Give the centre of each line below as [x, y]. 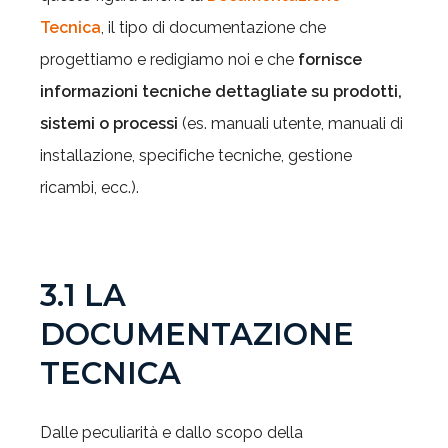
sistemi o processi [111, 123]
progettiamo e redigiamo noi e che [169, 59]
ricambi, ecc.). [89, 187]
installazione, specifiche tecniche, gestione [196, 155]
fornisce [330, 59]
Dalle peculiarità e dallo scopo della [171, 432]
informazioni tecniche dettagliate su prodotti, [221, 91]
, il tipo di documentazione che [213, 27]
